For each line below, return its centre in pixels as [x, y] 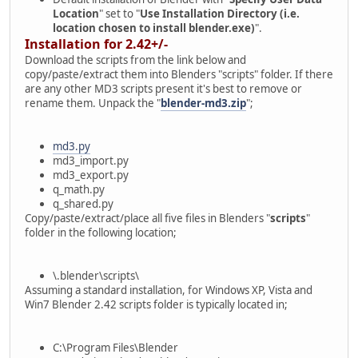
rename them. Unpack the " [93, 103]
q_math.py [79, 189]
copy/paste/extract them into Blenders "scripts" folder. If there [179, 74]
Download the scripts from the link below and [135, 60]
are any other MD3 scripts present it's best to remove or [163, 88]
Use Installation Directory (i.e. [220, 13]
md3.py [72, 146]
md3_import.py [91, 160]
